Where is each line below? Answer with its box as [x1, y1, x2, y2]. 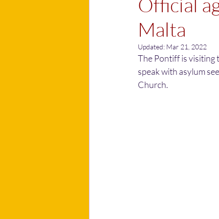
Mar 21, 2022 [166, 43, 207, 51]
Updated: [138, 43, 166, 51]
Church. [138, 79, 168, 90]
